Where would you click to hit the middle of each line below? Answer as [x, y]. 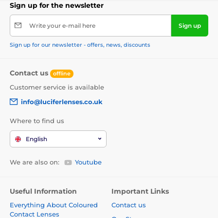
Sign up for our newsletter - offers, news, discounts [80, 45]
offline [62, 73]
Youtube [88, 162]
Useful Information [43, 191]
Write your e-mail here [62, 25]
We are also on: [35, 162]
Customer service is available [57, 87]
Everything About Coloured [54, 205]
